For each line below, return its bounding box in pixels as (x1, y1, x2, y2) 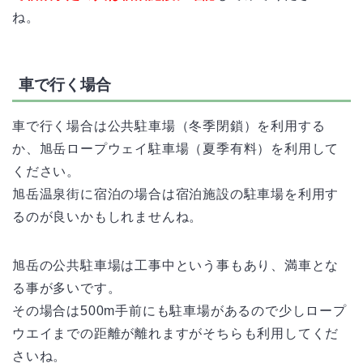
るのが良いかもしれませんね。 (12, 209, 203, 224)
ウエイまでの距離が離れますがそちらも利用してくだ (12, 326, 340, 340)
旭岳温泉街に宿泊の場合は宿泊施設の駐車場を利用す (12, 186, 340, 201)
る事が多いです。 (12, 280, 122, 295)
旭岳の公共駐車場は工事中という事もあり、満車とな (12, 258, 340, 272)
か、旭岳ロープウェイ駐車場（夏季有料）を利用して (12, 141, 340, 156)
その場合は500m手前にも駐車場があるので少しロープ (12, 303, 347, 318)
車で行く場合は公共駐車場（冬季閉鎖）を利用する (12, 118, 326, 133)
